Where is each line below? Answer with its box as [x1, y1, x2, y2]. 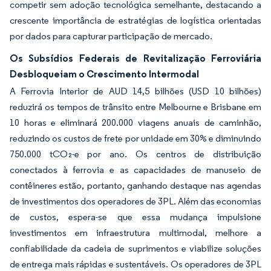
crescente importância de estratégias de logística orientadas [10, 15, 261, 26]
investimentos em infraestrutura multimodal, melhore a [10, 227, 261, 238]
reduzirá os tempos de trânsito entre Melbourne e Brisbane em [10, 101, 261, 113]
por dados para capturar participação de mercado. [10, 30, 212, 42]
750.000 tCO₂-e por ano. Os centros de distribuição [10, 148, 261, 160]
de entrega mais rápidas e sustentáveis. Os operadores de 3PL [10, 258, 261, 270]
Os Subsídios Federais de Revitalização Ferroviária [10, 52, 261, 64]
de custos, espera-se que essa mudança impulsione [10, 211, 261, 223]
